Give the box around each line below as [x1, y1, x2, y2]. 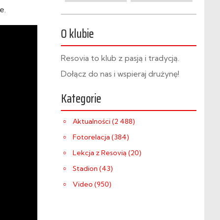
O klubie [61, 25, 94, 43]
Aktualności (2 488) [73, 117, 135, 126]
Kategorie [61, 89, 101, 108]
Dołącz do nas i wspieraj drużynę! [61, 69, 179, 79]
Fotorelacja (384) [73, 133, 129, 141]
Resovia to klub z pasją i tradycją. [61, 53, 179, 63]
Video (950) [73, 180, 111, 189]
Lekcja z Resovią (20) [73, 148, 141, 157]
